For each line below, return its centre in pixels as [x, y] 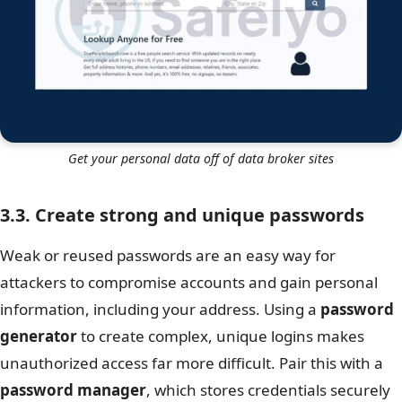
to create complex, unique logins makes [221, 336]
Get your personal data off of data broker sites [201, 158]
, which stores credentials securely [268, 389]
